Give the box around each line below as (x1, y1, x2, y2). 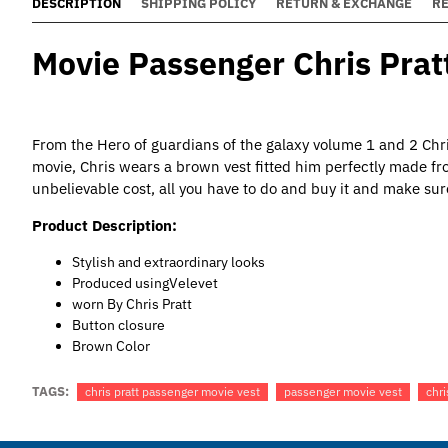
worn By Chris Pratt (72, 295, 192, 313)
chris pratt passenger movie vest (85, 383, 260, 399)
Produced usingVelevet (72, 274, 218, 292)
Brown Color (72, 337, 150, 355)
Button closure (72, 316, 165, 334)
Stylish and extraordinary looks (72, 253, 268, 271)
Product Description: (32, 216, 177, 235)
